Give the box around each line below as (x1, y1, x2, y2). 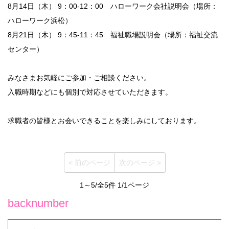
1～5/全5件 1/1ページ (80, 181, 149, 190)
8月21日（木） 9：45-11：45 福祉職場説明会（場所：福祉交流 (8, 31, 218, 39)
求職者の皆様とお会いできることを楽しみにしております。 (8, 117, 201, 125)
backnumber (8, 197, 68, 210)
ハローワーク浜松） (8, 16, 72, 25)
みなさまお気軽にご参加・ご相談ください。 (8, 74, 151, 82)
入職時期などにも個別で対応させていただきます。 (8, 88, 172, 97)
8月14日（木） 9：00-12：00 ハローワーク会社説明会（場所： (8, 2, 218, 11)
